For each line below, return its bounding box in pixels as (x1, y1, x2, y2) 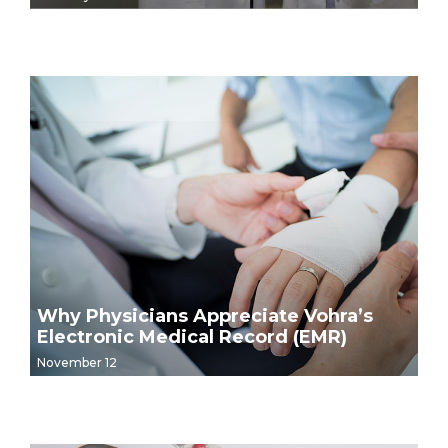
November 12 (37, 354, 117, 370)
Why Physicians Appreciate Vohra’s (37, 305, 373, 328)
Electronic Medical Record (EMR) (37, 326, 347, 349)
